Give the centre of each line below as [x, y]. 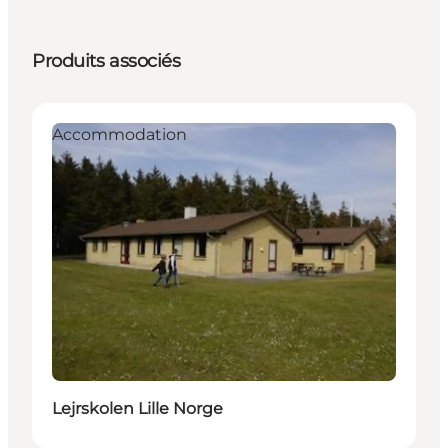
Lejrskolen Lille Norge [137, 408]
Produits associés [106, 60]
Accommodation [119, 134]
